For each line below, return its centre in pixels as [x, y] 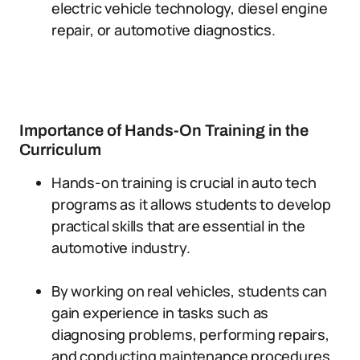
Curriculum [60, 149]
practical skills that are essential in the [178, 226]
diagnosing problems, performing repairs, [190, 334]
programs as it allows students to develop [191, 204]
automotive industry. [121, 247]
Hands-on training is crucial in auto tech [184, 182]
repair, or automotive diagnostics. [164, 30]
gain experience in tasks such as [160, 313]
